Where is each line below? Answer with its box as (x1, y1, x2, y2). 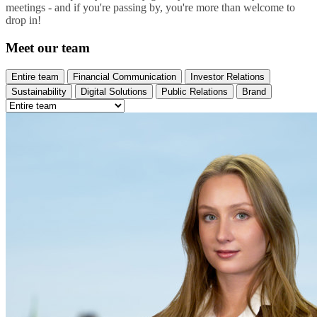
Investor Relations (190, 71, 265, 82)
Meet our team (6, 40, 90, 56)
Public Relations (161, 86, 228, 97)
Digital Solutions (81, 86, 147, 97)
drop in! (6, 14, 41, 27)
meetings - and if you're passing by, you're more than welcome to (6, 1, 295, 14)
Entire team (11, 71, 59, 82)
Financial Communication (73, 71, 176, 82)
